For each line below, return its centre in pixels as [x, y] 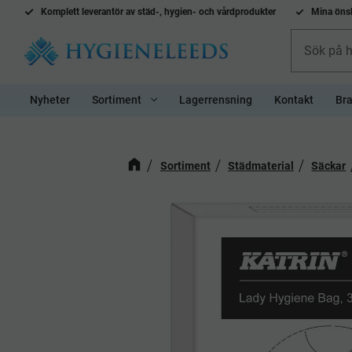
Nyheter [50, 99]
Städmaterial [261, 166]
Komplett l [62, 11]
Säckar [329, 166]
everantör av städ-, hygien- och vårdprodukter [180, 11]
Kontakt [294, 99]
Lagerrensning [216, 99]
